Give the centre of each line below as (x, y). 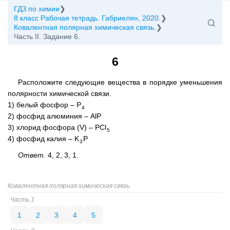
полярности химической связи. (60, 93)
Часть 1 (22, 199)
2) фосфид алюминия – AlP (54, 116)
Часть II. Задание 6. (47, 36)
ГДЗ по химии (37, 9)
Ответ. (32, 155)
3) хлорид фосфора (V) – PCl (57, 127)
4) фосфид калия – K (43, 139)
